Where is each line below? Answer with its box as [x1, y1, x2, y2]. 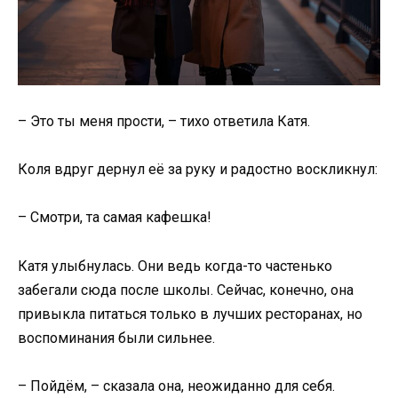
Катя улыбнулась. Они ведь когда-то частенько [18, 257, 332, 275]
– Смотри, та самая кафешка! [18, 209, 211, 227]
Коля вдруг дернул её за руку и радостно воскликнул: [18, 161, 378, 179]
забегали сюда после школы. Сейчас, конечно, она [18, 281, 354, 298]
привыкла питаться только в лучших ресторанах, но [18, 305, 362, 322]
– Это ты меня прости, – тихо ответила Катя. [18, 113, 310, 131]
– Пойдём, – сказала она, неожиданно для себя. [18, 377, 335, 394]
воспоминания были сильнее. [18, 329, 215, 346]
